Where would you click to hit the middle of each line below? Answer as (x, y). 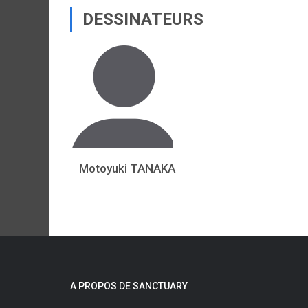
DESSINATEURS (143, 19)
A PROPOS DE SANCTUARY (129, 286)
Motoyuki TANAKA (127, 168)
